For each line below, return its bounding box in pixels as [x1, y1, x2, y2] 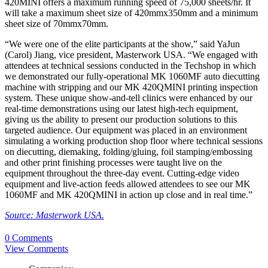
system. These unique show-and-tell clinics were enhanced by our [5, 93, 252, 103]
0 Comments [5, 232, 53, 243]
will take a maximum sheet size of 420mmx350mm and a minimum [5, 8, 258, 19]
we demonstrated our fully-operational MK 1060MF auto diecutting [5, 71, 260, 82]
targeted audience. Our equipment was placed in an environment [5, 125, 247, 136]
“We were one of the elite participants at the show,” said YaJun [5, 39, 240, 50]
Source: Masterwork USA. [5, 210, 104, 221]
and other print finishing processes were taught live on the [5, 157, 222, 168]
